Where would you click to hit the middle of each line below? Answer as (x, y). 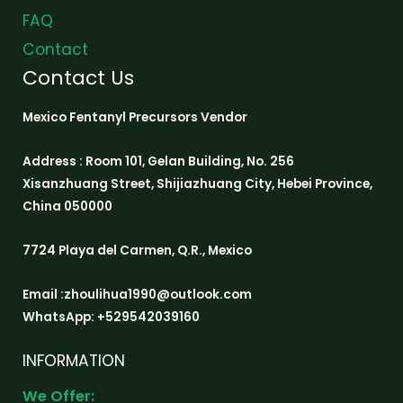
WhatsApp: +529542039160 (111, 318)
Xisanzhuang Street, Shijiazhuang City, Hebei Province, (197, 184)
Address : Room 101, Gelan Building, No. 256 (158, 162)
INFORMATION (74, 361)
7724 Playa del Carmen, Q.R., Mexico (137, 251)
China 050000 (72, 207)
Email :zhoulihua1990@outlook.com (137, 295)
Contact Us (78, 77)
